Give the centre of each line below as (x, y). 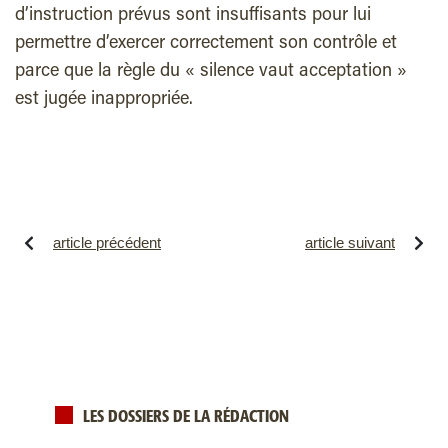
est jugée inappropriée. (104, 100)
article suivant (350, 242)
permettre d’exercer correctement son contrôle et (206, 44)
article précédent (107, 242)
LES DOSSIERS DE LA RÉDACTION (186, 417)
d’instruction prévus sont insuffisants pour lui (193, 16)
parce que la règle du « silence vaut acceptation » (211, 72)
